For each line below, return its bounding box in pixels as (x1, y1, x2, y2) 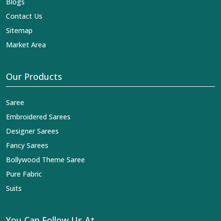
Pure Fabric (6, 169, 42, 179)
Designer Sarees (6, 126, 59, 136)
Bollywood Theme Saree (6, 154, 85, 164)
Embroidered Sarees (6, 111, 71, 121)
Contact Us (6, 11, 42, 21)
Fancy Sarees (6, 140, 48, 150)
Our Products (6, 70, 62, 82)
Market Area (6, 39, 46, 49)
